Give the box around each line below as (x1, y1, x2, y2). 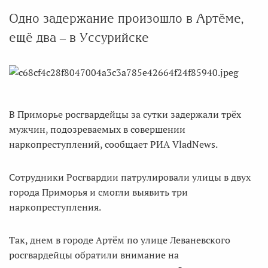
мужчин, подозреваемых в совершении (9, 123, 185, 136)
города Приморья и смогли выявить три (9, 185, 188, 199)
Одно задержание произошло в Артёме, (9, 11, 243, 25)
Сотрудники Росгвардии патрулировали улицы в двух (9, 170, 251, 184)
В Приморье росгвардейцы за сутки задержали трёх (9, 108, 241, 121)
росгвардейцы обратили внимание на (9, 248, 179, 261)
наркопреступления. (9, 200, 103, 214)
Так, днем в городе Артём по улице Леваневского (9, 233, 230, 246)
